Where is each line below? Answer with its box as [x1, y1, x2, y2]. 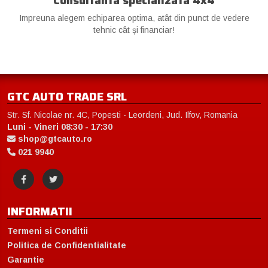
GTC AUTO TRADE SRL [7, 87, 127, 105]
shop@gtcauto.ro [16, 133, 92, 144]
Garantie [7, 254, 44, 264]
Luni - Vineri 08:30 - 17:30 [7, 121, 112, 132]
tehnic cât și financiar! [93, 25, 175, 35]
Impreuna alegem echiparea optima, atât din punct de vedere [19, 13, 249, 23]
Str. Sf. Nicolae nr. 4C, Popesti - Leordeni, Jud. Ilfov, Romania [7, 109, 237, 120]
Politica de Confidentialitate [7, 240, 126, 250]
